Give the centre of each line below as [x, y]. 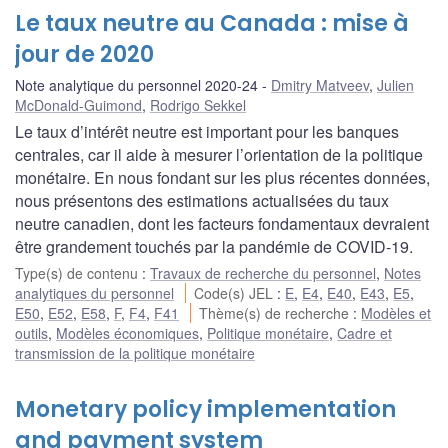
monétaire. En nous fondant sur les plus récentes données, [222, 177]
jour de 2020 [84, 54]
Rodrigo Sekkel [198, 104]
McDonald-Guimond [78, 104]
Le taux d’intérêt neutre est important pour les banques [207, 131]
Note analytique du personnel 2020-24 [136, 84]
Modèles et [396, 312]
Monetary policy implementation [205, 409]
